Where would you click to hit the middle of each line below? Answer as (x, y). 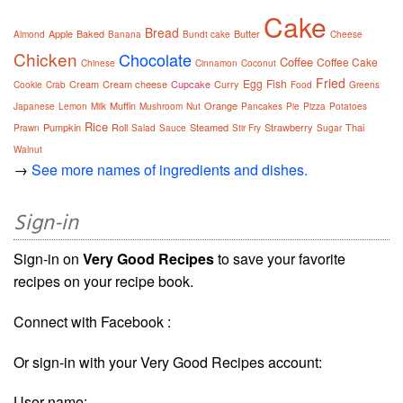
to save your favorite (280, 259)
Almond (29, 34)
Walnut (28, 149)
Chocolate (155, 59)
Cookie (28, 85)
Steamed (209, 127)
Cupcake (191, 84)
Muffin (123, 105)
